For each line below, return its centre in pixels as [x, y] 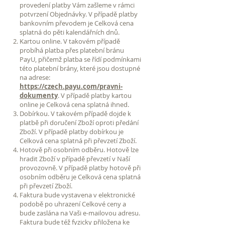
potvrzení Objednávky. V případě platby [79, 14]
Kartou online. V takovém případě [70, 41]
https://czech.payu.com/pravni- [71, 86]
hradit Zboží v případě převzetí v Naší [75, 158]
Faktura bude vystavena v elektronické [77, 195]
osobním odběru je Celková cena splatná [80, 177]
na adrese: [35, 77]
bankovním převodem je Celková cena [77, 23]
